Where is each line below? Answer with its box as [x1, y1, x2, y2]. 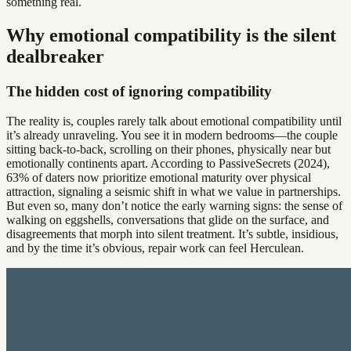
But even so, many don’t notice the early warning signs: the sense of [6, 199, 342, 213]
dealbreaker [6, 45, 104, 67]
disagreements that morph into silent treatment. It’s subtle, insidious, [6, 227, 338, 241]
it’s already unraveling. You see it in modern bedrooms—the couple [6, 128, 338, 143]
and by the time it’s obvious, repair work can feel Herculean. [6, 241, 304, 255]
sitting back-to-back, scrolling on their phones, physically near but [6, 143, 331, 157]
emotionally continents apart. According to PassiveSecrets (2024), [6, 157, 330, 171]
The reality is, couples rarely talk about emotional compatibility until [6, 114, 342, 128]
